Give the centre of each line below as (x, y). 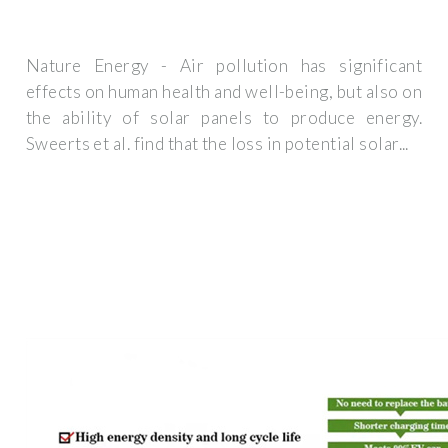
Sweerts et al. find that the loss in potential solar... (217, 144)
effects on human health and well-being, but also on (224, 92)
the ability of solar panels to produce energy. (224, 118)
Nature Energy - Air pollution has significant (224, 66)
